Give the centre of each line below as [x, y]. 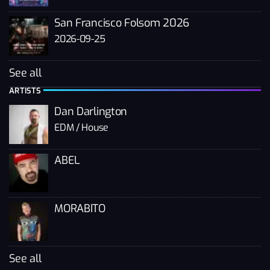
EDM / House [81, 127]
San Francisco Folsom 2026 [122, 23]
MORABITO [80, 209]
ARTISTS [25, 90]
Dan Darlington [91, 111]
